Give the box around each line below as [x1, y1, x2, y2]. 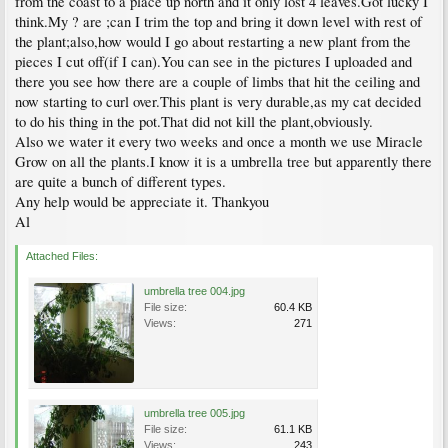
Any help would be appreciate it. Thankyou [15, 192, 269, 211]
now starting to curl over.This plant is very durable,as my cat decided [15, 92, 421, 111]
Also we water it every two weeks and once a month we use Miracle [15, 132, 423, 151]
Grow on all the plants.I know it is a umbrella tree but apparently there [15, 152, 432, 171]
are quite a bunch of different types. [15, 172, 226, 191]
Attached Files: [26, 250, 98, 262]
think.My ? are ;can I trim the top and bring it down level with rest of [15, 12, 422, 31]
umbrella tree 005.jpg [144, 407, 245, 419]
